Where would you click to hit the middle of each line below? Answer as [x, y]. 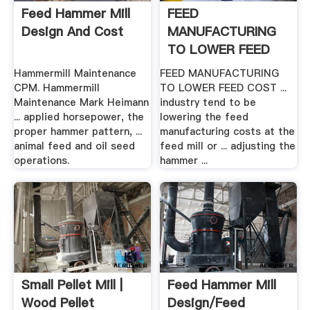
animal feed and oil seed [74, 146]
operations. [41, 161]
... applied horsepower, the [79, 117]
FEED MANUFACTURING [220, 74]
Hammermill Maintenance [75, 74]
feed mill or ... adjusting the [228, 146]
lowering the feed [204, 117]
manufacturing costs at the [228, 132]
